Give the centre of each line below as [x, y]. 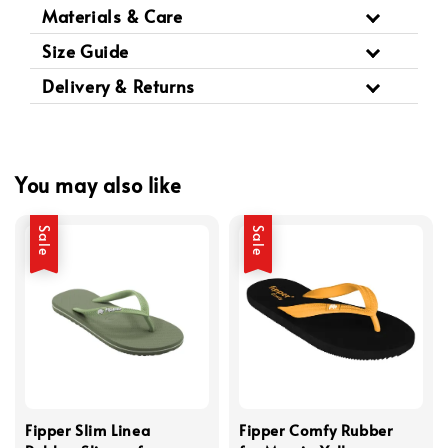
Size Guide [85, 50]
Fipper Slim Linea [88, 429]
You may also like [98, 185]
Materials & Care [112, 15]
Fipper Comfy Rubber [316, 429]
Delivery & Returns [118, 85]
